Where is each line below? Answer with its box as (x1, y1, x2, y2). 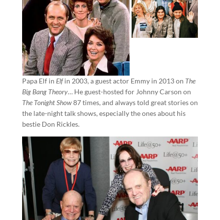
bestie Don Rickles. (22, 120, 80, 129)
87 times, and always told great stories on (73, 98, 198, 107)
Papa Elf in (22, 77, 56, 85)
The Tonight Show (22, 98, 73, 107)
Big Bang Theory (22, 87, 68, 96)
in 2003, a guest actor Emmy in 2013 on (64, 77, 185, 85)
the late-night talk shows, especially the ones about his (22, 109, 186, 118)
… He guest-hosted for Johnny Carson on (67, 87, 191, 96)
